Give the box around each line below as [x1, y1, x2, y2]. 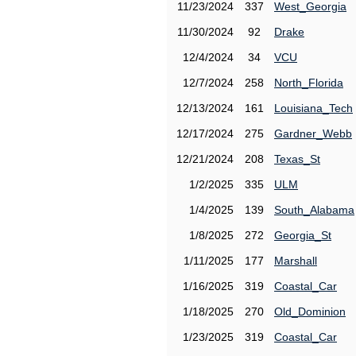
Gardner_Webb [274, 127, 352, 140]
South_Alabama [274, 203, 354, 216]
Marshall [274, 254, 317, 267]
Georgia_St [274, 229, 331, 242]
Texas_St [274, 153, 320, 165]
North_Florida [274, 76, 343, 89]
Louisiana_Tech [274, 102, 353, 114]
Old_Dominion [274, 305, 346, 318]
